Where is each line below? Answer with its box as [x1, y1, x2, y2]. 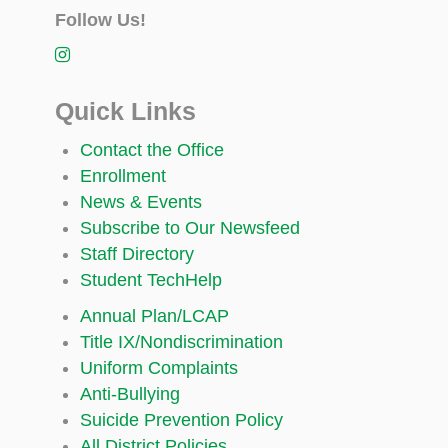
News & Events [80, 191, 202, 212]
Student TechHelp [80, 269, 222, 290]
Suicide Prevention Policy [80, 409, 283, 430]
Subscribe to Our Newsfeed [80, 217, 300, 238]
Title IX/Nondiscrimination [80, 331, 283, 352]
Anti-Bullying [80, 383, 180, 404]
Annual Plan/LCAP [80, 305, 229, 326]
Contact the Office [80, 139, 224, 160]
